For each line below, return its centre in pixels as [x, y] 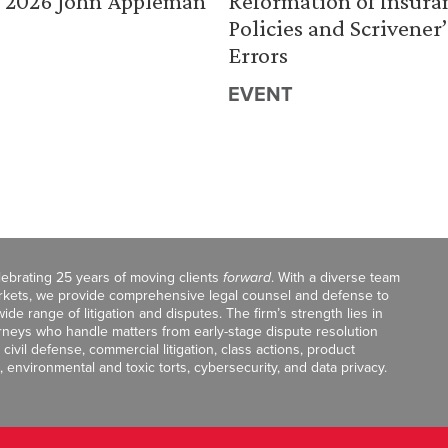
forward [247, 277]
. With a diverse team [335, 277]
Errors [258, 55]
